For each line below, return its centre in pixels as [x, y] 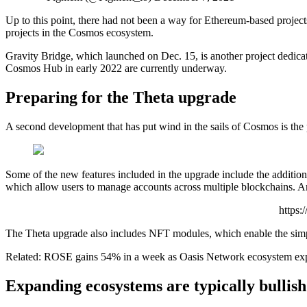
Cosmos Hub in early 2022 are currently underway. [116, 69]
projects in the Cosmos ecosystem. [79, 33]
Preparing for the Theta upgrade [121, 98]
